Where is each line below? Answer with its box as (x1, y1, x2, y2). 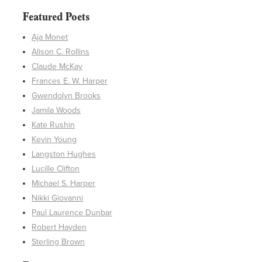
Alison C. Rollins (32, 47, 90, 57)
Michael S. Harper (32, 178, 96, 189)
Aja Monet (32, 32, 68, 43)
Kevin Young (32, 135, 77, 145)
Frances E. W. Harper (32, 76, 108, 87)
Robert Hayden (32, 222, 87, 233)
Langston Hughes (32, 149, 96, 160)
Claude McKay (32, 61, 83, 72)
